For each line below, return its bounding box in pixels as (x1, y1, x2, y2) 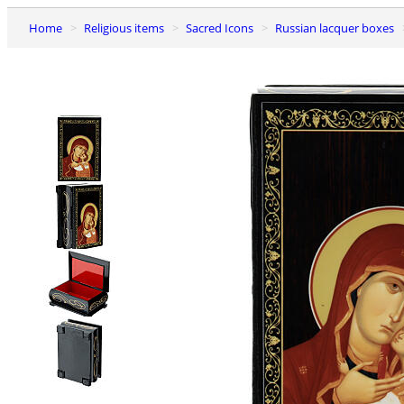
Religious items (91, 19, 164, 36)
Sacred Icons (192, 19, 253, 36)
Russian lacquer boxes (282, 19, 394, 36)
